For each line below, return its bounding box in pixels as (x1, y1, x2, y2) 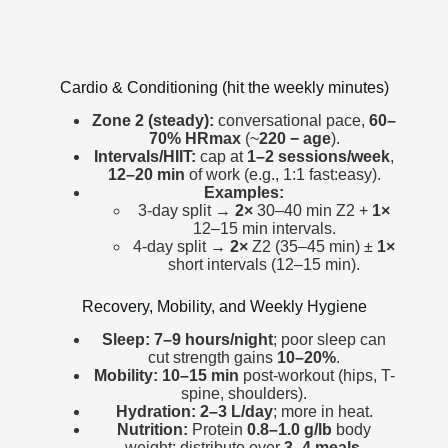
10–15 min (161, 367, 239, 385)
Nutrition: (117, 421, 188, 439)
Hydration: (115, 403, 196, 421)
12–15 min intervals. (192, 220, 336, 238)
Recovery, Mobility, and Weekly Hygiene (81, 298, 367, 316)
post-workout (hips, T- (238, 367, 395, 385)
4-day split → (133, 238, 230, 256)
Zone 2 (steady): (92, 112, 214, 130)
